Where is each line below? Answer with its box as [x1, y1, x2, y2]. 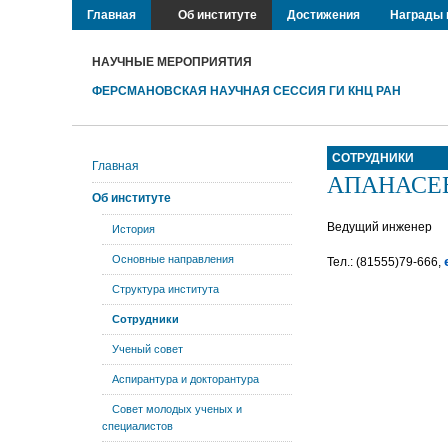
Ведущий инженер [327, 220, 432, 234]
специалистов [102, 420, 173, 432]
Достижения [287, 8, 360, 22]
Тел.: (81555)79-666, [327, 255, 444, 269]
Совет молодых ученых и [112, 403, 242, 415]
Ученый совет [112, 343, 183, 355]
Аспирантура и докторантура [112, 373, 259, 385]
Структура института [112, 283, 219, 295]
